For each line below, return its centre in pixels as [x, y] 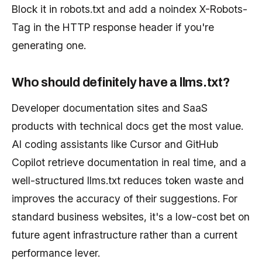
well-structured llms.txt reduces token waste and [128, 181]
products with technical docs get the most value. [127, 126]
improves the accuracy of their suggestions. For [125, 199]
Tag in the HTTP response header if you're [113, 27]
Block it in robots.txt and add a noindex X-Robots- [130, 9]
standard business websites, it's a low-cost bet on [131, 217]
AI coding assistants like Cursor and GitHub [115, 144]
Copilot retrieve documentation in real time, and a [129, 163]
